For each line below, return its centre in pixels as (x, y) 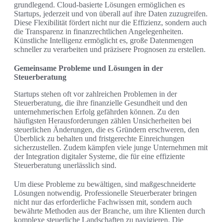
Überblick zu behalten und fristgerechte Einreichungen (99, 139)
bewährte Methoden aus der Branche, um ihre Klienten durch (110, 211)
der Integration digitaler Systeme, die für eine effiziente (99, 157)
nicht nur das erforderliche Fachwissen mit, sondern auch (103, 202)
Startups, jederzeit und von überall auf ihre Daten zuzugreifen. (111, 14)
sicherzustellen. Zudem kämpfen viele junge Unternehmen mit (111, 148)
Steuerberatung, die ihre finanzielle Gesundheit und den (101, 103)
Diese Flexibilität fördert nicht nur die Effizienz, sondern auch (110, 23)
